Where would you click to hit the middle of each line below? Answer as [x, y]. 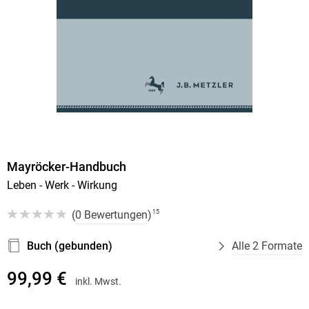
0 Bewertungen [111, 215]
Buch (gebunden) [69, 246]
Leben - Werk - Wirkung [62, 185]
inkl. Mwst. [98, 282]
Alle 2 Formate [267, 246]
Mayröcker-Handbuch [66, 166]
